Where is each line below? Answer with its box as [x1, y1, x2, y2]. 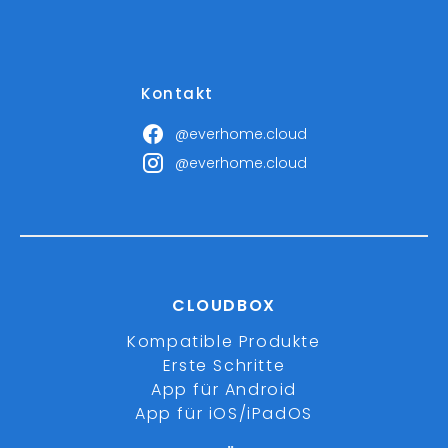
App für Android [151, 378, 297, 401]
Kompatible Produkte [127, 330, 321, 353]
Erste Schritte [162, 354, 286, 377]
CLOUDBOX [172, 294, 276, 317]
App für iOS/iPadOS [135, 402, 313, 425]
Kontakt [141, 83, 214, 104]
